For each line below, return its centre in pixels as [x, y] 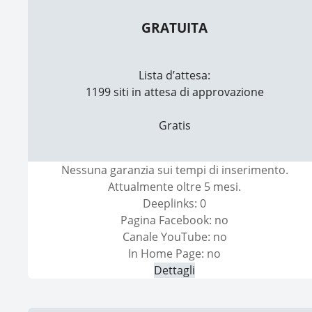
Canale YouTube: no [174, 237]
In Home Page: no [175, 254]
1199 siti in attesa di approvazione [174, 92]
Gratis [174, 126]
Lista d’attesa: [175, 76]
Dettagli [175, 271]
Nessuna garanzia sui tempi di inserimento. [174, 170]
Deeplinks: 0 [175, 204]
